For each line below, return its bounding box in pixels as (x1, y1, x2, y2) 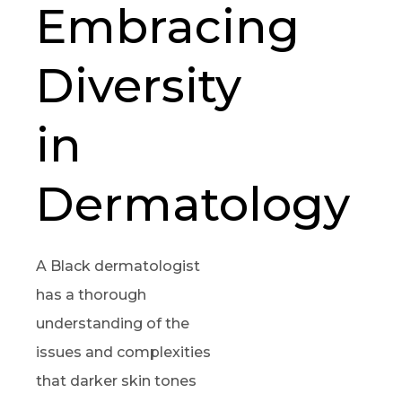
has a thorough (36, 285, 146, 303)
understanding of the (36, 314, 189, 332)
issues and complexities (36, 343, 211, 361)
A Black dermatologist (36, 257, 200, 275)
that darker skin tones (36, 371, 197, 389)
